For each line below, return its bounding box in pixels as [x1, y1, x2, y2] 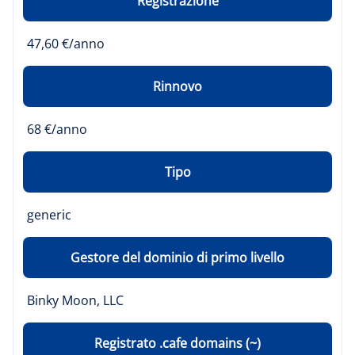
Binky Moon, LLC [27, 292, 124, 309]
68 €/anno [27, 120, 87, 138]
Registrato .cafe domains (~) [94, 334, 261, 352]
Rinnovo [153, 78, 202, 95]
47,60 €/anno [27, 35, 105, 52]
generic [27, 206, 71, 223]
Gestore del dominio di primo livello [71, 249, 284, 266]
